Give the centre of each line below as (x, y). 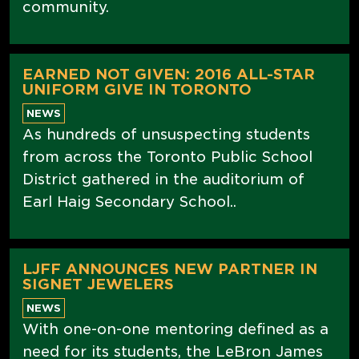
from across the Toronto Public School (167, 156)
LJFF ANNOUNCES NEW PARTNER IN (170, 268)
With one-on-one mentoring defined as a (175, 329)
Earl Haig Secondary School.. (129, 201)
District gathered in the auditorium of (163, 179)
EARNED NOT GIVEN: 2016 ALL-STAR (169, 74)
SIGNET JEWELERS (98, 284)
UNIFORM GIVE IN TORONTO (137, 89)
